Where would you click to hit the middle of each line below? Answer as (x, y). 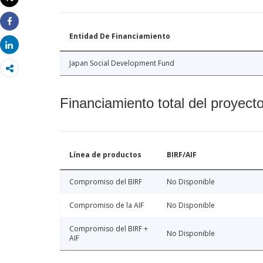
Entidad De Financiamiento (120, 36)
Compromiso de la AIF (107, 205)
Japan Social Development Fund (122, 63)
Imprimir (25, 8)
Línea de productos (105, 155)
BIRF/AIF (182, 155)
